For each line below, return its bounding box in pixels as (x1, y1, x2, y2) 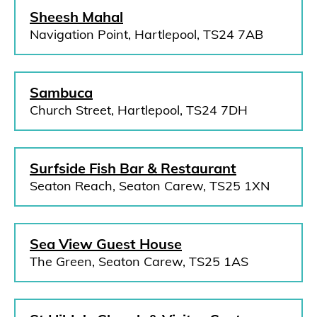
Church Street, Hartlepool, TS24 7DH (30, 102, 248, 118)
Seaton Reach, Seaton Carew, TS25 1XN (30, 178, 270, 194)
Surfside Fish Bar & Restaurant (30, 159, 236, 177)
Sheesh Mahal (30, 8, 123, 25)
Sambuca (30, 83, 93, 101)
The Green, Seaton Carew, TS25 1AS (30, 253, 248, 270)
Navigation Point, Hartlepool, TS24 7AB (30, 26, 263, 42)
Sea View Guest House (30, 235, 182, 253)
